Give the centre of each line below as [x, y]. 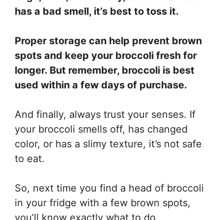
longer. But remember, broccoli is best [105, 70]
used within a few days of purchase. [101, 85]
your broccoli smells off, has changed [101, 129]
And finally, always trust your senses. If [105, 114]
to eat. [30, 158]
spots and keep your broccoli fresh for [106, 55]
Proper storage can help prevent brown [108, 41]
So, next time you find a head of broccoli [109, 188]
